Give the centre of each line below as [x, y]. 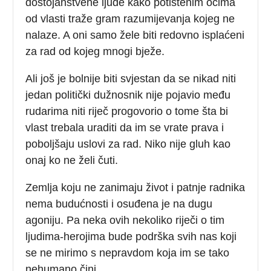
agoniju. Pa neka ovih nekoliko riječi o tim [125, 220]
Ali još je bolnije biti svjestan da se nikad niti [131, 78]
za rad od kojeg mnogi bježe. [95, 51]
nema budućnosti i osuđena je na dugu [119, 204]
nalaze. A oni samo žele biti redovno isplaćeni [135, 35]
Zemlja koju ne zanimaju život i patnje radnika [135, 187]
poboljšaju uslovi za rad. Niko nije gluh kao [128, 144]
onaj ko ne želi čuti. [72, 160]
